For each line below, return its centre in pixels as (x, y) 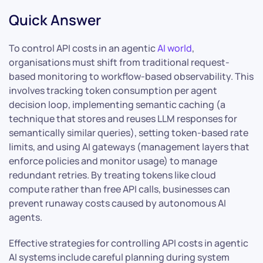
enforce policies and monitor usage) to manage (113, 161)
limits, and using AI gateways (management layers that (129, 147)
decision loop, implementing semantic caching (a (117, 105)
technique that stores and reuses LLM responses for (123, 119)
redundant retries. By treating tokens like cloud (112, 175)
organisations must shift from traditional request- (119, 63)
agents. (26, 218)
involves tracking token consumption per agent (113, 91)
